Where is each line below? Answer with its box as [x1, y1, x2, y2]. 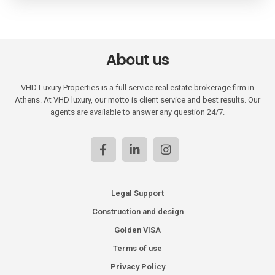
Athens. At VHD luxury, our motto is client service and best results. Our [15, 95, 260, 104]
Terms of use [113, 243, 162, 253]
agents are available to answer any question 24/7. [50, 107, 225, 117]
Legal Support [111, 188, 164, 198]
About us [106, 49, 169, 70]
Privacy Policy [110, 261, 165, 271]
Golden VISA [114, 225, 161, 234]
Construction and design [91, 206, 184, 216]
